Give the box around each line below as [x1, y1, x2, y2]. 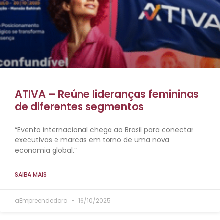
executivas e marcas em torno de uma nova [15, 135, 169, 145]
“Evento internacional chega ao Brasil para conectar [15, 125, 193, 135]
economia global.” [15, 145, 77, 156]
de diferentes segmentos [15, 99, 144, 114]
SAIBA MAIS [15, 170, 47, 179]
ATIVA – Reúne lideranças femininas [15, 87, 199, 102]
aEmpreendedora [15, 196, 69, 205]
